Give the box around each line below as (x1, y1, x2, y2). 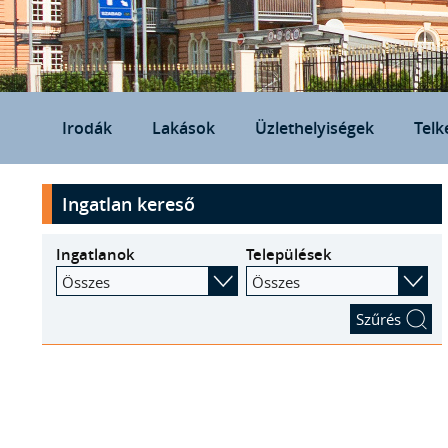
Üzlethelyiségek (255, 117, 374, 139)
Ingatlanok (55, 244, 135, 265)
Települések (245, 244, 332, 265)
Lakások (152, 117, 215, 139)
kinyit (52, 185, 90, 205)
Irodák (62, 117, 112, 139)
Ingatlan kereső (62, 192, 195, 216)
